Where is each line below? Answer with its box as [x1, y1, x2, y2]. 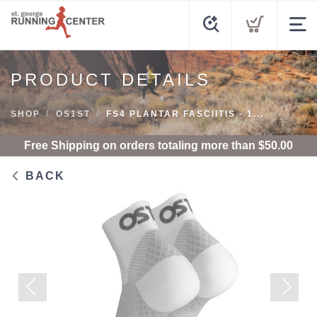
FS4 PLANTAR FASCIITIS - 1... [106, 109, 264, 119]
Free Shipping [24, 139, 100, 151]
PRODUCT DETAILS [11, 70, 211, 89]
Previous [18, 303, 67, 316]
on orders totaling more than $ [100, 139, 265, 151]
